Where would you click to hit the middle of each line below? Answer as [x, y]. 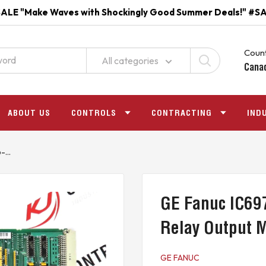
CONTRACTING [182, 113]
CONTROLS [94, 113]
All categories [130, 60]
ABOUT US [29, 113]
